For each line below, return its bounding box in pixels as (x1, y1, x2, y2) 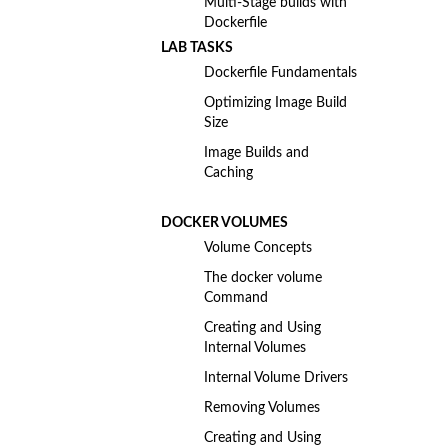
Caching (203, 165, 253, 181)
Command (203, 289, 268, 305)
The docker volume (203, 269, 322, 285)
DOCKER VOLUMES (160, 214, 288, 230)
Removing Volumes (203, 399, 320, 415)
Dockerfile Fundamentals (203, 65, 357, 81)
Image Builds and (203, 145, 309, 161)
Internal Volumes (203, 339, 306, 355)
